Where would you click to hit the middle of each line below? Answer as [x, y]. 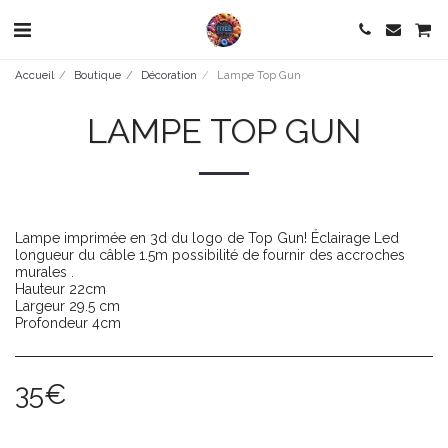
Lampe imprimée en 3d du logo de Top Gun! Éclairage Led [207, 238]
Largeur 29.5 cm [67, 306]
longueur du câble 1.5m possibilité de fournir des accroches [210, 255]
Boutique [97, 75]
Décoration [169, 75]
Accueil [34, 75]
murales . [44, 272]
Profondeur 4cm [68, 323]
